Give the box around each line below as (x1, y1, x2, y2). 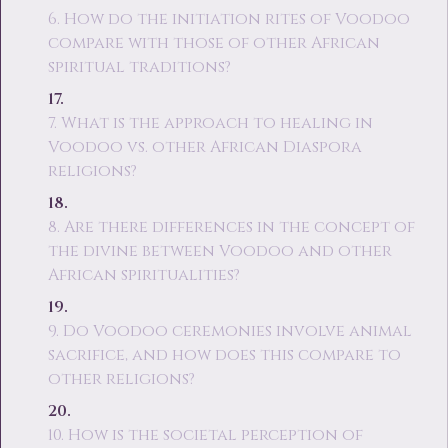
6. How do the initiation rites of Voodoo (47, 8, 410, 30)
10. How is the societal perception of (47, 424, 363, 446)
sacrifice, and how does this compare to (47, 344, 401, 366)
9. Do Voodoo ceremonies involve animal (47, 320, 412, 342)
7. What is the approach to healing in (47, 112, 373, 134)
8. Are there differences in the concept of (47, 216, 415, 238)
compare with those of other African (47, 32, 380, 54)
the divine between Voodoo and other (47, 240, 392, 262)
